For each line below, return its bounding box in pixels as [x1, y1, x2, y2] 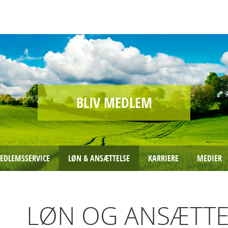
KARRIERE [148, 153, 179, 164]
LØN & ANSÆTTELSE [68, 153, 130, 164]
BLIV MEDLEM [76, 92, 152, 112]
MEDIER [197, 153, 222, 164]
